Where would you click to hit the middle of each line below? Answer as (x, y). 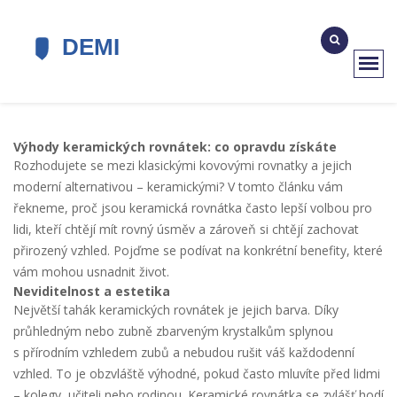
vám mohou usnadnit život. (91, 272)
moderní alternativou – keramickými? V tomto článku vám (178, 187)
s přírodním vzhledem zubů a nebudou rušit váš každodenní (184, 352)
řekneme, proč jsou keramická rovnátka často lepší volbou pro (193, 208)
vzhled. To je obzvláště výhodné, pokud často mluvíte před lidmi (197, 374)
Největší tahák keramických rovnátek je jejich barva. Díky (176, 310)
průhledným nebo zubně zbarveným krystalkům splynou (173, 331)
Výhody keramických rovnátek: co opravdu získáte (175, 147)
